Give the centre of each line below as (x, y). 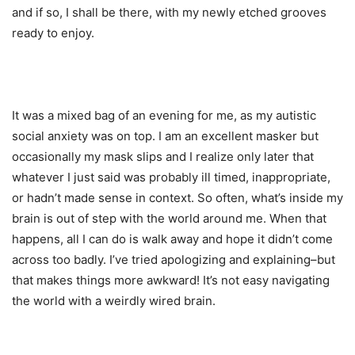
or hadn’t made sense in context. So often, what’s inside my (177, 198)
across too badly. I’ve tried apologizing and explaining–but (174, 260)
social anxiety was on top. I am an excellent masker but (165, 136)
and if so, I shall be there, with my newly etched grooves (169, 13)
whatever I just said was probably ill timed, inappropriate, (171, 177)
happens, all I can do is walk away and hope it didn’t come (172, 239)
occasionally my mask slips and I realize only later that (163, 157)
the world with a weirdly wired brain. (114, 301)
